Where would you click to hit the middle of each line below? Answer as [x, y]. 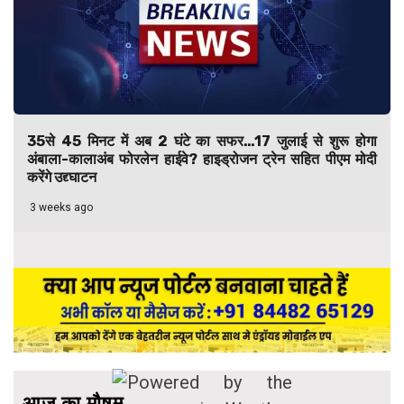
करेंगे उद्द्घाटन [62, 177]
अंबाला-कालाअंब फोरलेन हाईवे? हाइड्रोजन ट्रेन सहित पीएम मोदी [202, 159]
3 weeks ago [60, 207]
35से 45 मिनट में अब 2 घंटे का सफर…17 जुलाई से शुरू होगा [202, 141]
